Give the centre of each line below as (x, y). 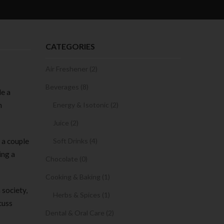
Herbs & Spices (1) (81, 195)
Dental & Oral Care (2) (80, 213)
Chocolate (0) (66, 159)
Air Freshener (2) (71, 69)
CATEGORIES (70, 46)
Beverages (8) (67, 87)
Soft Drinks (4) (75, 141)
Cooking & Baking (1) (78, 177)
